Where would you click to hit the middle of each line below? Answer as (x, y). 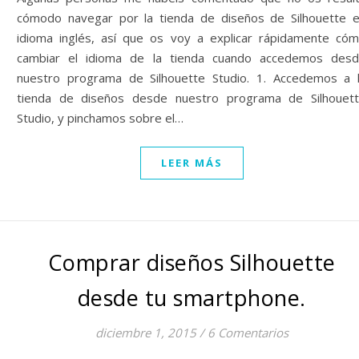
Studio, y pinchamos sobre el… (100, 118)
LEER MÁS (192, 163)
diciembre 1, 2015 (145, 333)
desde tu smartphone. (192, 298)
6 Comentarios (248, 333)
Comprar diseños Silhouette (192, 262)
